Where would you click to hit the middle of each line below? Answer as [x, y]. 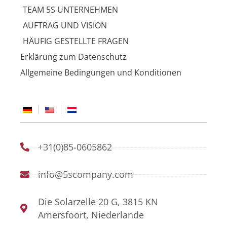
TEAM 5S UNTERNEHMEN [70, 10]
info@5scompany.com [85, 175]
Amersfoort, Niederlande [91, 215]
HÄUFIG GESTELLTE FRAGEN [76, 41]
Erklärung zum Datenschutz [73, 57]
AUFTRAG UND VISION [65, 26]
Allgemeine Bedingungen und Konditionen [101, 73]
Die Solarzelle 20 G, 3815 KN [98, 202]
